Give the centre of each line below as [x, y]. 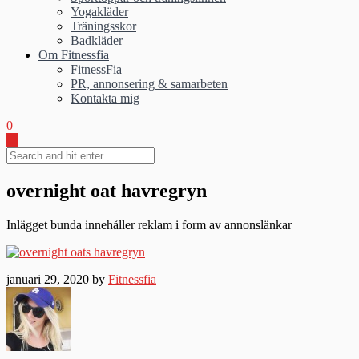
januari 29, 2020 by [57, 279]
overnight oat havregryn [107, 190]
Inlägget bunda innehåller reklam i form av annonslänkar [149, 224]
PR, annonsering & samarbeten [149, 84]
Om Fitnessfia [74, 55]
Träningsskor [103, 26]
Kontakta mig [105, 98]
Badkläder [97, 40]
